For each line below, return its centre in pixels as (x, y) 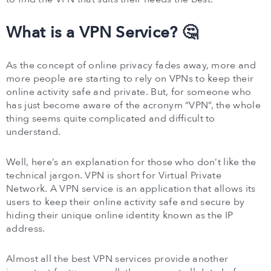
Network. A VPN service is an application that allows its (131, 189)
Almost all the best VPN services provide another (117, 259)
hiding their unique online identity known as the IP (120, 215)
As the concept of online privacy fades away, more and (131, 65)
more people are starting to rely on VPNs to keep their (130, 79)
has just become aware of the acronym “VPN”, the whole (133, 105)
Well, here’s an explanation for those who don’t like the (131, 162)
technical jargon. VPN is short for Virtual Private (114, 175)
